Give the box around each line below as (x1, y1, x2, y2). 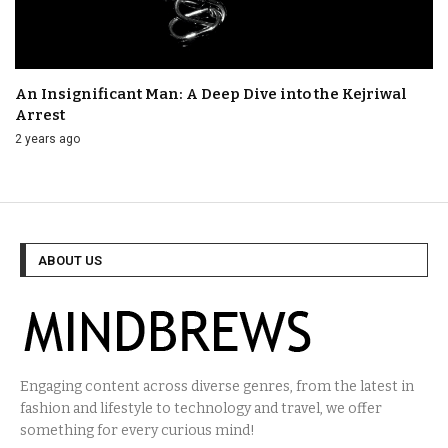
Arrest (15, 105, 65, 124)
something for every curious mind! (20, 421, 255, 439)
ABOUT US (38, 252, 102, 268)
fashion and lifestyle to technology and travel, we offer (20, 399, 382, 417)
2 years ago (15, 131, 80, 146)
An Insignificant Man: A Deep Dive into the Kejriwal (15, 84, 407, 103)
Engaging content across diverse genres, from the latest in (20, 377, 414, 395)
